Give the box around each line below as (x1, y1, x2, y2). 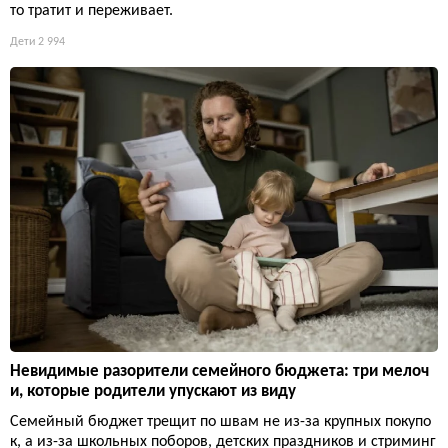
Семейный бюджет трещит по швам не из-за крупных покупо (10, 413, 431, 430)
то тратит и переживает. (10, 2, 173, 19)
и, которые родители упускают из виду (10, 382, 296, 400)
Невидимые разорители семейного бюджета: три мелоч (10, 362, 429, 380)
